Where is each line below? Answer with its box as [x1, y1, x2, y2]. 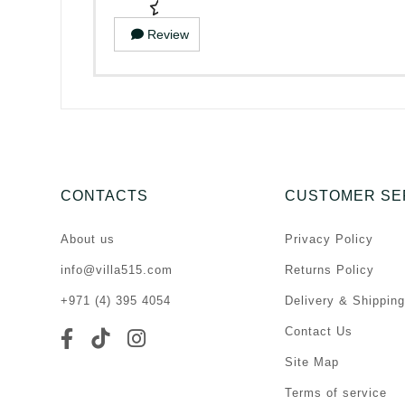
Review [147, 27, 189, 42]
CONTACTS [61, 188, 148, 204]
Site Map [285, 355, 339, 370]
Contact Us [285, 325, 353, 339]
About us [61, 232, 115, 247]
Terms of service [285, 386, 387, 400]
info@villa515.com [61, 263, 173, 278]
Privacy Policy [285, 232, 373, 247]
